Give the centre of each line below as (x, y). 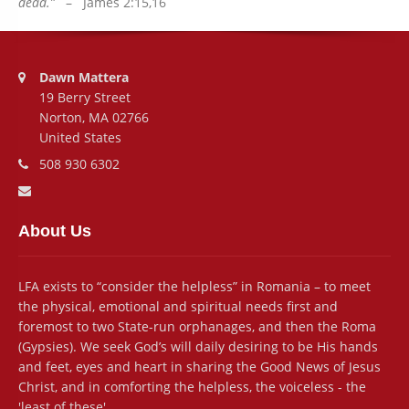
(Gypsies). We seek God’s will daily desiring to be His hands (198, 347)
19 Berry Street (84, 98)
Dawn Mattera (84, 78)
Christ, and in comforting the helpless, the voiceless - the (192, 387)
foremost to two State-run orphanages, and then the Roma (197, 327)
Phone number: (64, 155)
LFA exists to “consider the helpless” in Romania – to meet (194, 287)
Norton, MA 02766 (94, 118)
